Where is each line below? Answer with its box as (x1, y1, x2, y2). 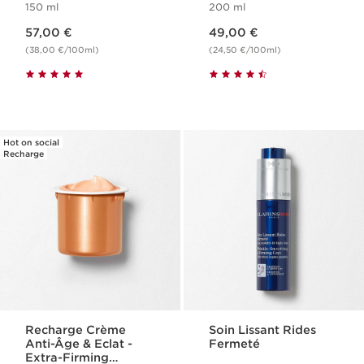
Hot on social (3, 137, 59, 148)
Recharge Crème (25, 323, 127, 337)
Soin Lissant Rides (209, 323, 317, 337)
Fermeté (209, 337, 261, 351)
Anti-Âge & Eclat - (25, 337, 134, 351)
